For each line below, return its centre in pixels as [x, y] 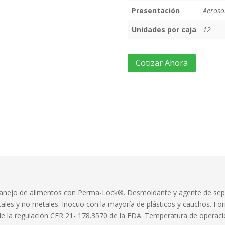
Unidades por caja [164, 29]
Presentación [155, 10]
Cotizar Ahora [161, 63]
